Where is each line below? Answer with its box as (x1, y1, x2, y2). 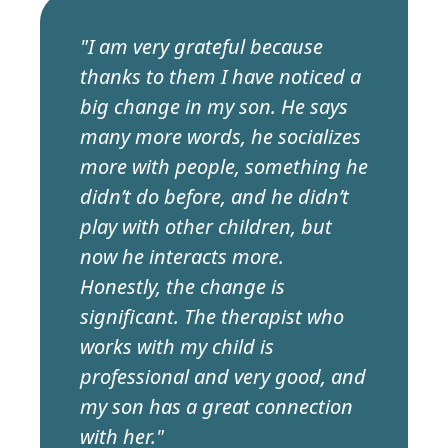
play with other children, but (80, 213, 332, 241)
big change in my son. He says (80, 93, 348, 121)
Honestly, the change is (80, 273, 285, 301)
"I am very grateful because (80, 33, 323, 61)
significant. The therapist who (80, 303, 344, 331)
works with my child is (80, 333, 274, 361)
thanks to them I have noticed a (80, 63, 361, 91)
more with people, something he (80, 153, 368, 181)
